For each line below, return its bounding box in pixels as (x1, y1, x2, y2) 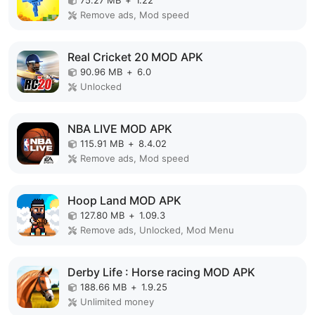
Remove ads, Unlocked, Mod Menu (80, 224, 234, 236)
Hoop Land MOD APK (67, 193, 181, 207)
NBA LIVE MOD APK (67, 121, 172, 136)
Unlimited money (80, 295, 154, 307)
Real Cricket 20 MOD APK (67, 49, 203, 64)
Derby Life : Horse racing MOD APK (67, 264, 255, 279)
